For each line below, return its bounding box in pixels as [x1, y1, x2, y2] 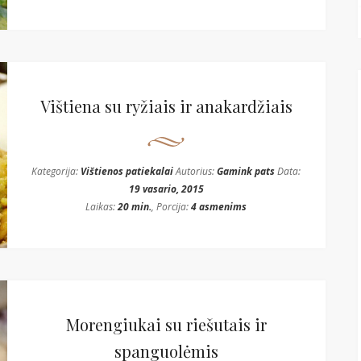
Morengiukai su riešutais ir [65, 313, 267, 335]
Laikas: [85, 200, 118, 214]
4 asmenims [191, 200, 247, 214]
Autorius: [173, 164, 218, 178]
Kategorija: [31, 164, 81, 178]
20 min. [118, 200, 152, 214]
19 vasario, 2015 [128, 182, 204, 196]
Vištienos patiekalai [81, 164, 174, 178]
